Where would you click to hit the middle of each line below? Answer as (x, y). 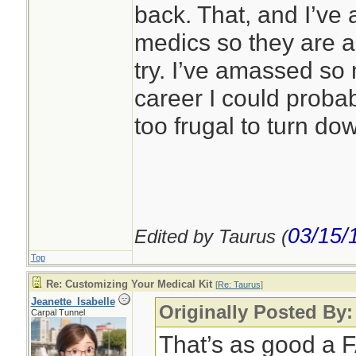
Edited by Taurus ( (211, 236)
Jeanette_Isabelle (73, 302)
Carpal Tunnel (58, 312)
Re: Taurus (239, 284)
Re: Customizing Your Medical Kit (129, 284)
